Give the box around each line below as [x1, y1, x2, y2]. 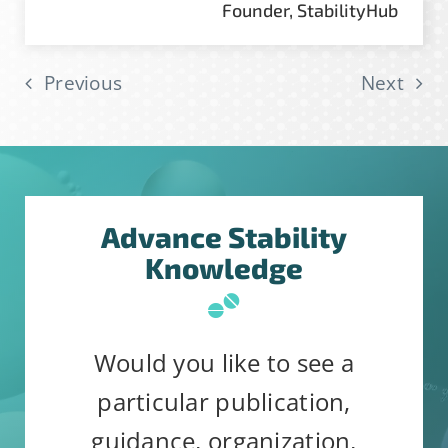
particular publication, [97, 385, 351, 418]
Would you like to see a [93, 346, 355, 379]
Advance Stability [101, 219, 347, 254]
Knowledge [145, 250, 303, 285]
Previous [43, 70, 123, 96]
